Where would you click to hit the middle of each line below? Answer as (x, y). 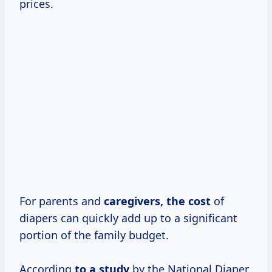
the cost (189, 201)
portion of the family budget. (94, 235)
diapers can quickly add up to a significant (128, 218)
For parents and (62, 201)
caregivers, (135, 201)
